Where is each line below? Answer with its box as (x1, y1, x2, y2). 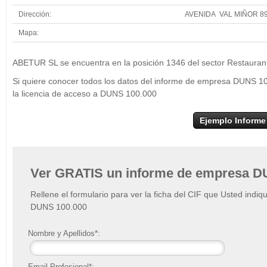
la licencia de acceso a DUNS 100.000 (13, 89, 157, 98)
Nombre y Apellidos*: (27, 229, 100, 238)
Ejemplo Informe (199, 116, 266, 125)
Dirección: (18, 10, 53, 18)
